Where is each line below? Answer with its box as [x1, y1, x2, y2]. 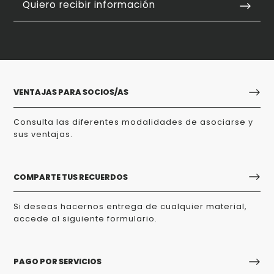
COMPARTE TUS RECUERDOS [13, 171, 128, 182]
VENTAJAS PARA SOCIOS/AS [13, 87, 129, 98]
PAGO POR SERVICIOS [13, 256, 102, 267]
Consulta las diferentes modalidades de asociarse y [13, 116, 254, 127]
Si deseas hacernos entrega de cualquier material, [13, 201, 248, 212]
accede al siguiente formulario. [13, 213, 158, 224]
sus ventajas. [13, 128, 73, 139]
